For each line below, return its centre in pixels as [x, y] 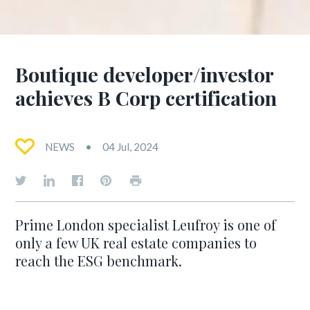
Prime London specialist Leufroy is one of [146, 225]
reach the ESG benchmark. [99, 261]
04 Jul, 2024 [131, 147]
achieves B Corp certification [146, 98]
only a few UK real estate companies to [136, 243]
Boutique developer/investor [145, 74]
